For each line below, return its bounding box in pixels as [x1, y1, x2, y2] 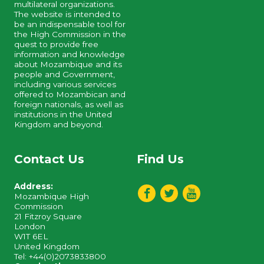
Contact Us [14, 152, 85, 166]
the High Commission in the [14, 29, 127, 39]
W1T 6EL [14, 232, 48, 241]
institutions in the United [14, 110, 113, 120]
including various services [14, 80, 117, 90]
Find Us [137, 152, 184, 166]
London [14, 222, 46, 231]
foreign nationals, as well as [14, 100, 124, 110]
